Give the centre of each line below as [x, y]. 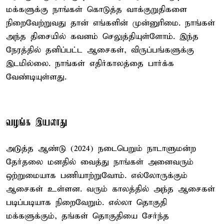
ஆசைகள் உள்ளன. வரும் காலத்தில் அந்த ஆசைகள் [110, 189]
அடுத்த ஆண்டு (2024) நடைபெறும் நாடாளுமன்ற [101, 148]
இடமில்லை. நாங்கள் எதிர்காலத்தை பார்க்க [90, 63]
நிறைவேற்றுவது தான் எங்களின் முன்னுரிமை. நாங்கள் [110, 23]
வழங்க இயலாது [36, 122]
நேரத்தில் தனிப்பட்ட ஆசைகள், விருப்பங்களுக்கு [100, 50]
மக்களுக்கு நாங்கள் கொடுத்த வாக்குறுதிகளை [96, 9]
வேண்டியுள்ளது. [36, 77]
